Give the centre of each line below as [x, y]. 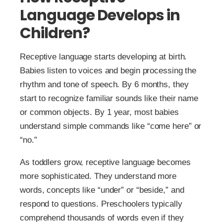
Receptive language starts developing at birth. [104, 57]
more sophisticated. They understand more [98, 176]
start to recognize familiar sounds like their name [109, 99]
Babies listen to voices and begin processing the [108, 71]
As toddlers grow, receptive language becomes [105, 163]
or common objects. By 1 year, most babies [99, 112]
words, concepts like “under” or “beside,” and [102, 190]
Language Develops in [100, 16]
